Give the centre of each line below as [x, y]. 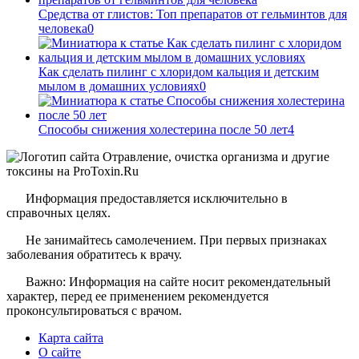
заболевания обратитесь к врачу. [94, 255]
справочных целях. [58, 213]
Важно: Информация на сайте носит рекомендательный [178, 282]
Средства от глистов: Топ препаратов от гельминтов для [193, 14]
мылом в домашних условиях [119, 87]
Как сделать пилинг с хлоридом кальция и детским [179, 72]
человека [63, 29]
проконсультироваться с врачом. [94, 311]
